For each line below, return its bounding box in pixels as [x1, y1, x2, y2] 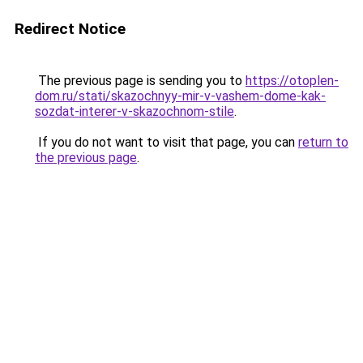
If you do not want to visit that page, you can [35, 135, 298, 150]
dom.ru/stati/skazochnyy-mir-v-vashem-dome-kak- [35, 88, 326, 104]
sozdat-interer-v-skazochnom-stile [35, 104, 234, 119]
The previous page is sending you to [35, 73, 246, 88]
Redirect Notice [15, 19, 126, 38]
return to [298, 135, 348, 150]
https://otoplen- [246, 73, 339, 88]
